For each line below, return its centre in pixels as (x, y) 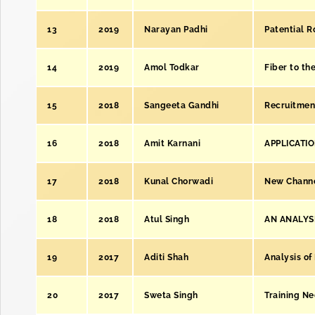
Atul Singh (167, 219)
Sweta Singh (171, 295)
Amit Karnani (172, 143)
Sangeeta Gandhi (182, 105)
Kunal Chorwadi (179, 181)
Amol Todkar (172, 67)
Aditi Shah (166, 257)
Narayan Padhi (176, 30)
